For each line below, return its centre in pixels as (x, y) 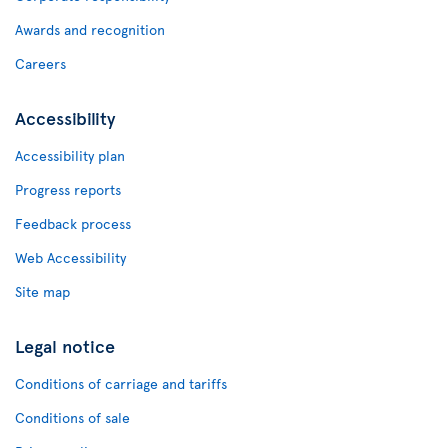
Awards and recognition (90, 29)
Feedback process (73, 223)
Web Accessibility (70, 257)
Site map (42, 291)
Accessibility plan (70, 155)
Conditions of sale (72, 417)
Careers (40, 63)
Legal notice (65, 345)
